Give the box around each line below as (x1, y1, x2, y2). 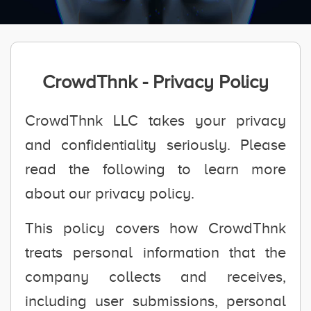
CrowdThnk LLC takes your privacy (25, 112, 286, 129)
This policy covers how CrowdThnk (25, 219, 286, 237)
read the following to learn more (25, 160, 286, 178)
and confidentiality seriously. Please (25, 136, 286, 153)
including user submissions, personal (25, 292, 286, 310)
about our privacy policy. (25, 185, 194, 202)
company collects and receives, (25, 268, 286, 285)
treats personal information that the (25, 244, 286, 261)
